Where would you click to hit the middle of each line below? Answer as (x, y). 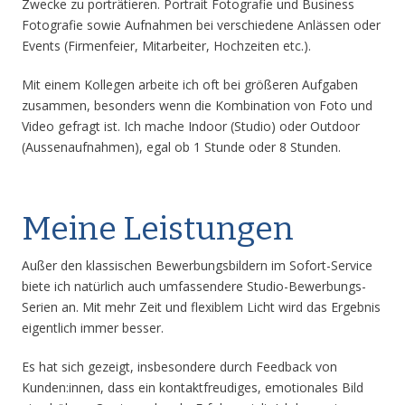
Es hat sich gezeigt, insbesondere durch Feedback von (179, 367)
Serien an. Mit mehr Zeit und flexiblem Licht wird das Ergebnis (201, 307)
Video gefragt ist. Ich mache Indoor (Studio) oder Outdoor (191, 126)
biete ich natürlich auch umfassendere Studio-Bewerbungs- (194, 286)
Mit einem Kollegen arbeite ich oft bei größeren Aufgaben (190, 85)
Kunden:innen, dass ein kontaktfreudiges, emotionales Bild (193, 387)
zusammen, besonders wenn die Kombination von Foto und (197, 105)
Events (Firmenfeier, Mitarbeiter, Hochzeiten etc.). (166, 46)
